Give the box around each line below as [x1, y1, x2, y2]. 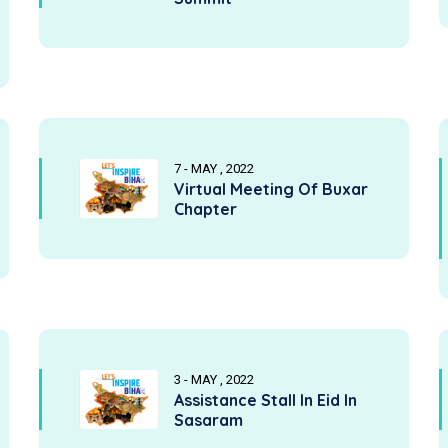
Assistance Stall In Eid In [174, 390, 357, 410]
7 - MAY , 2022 [174, 161, 254, 176]
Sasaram [174, 410, 243, 430]
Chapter [174, 199, 237, 219]
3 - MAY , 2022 [174, 372, 254, 387]
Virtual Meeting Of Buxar [174, 179, 368, 199]
